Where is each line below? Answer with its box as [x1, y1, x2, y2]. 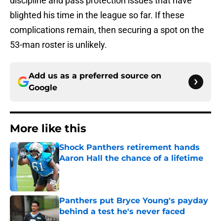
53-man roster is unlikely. [10, 39, 107, 50]
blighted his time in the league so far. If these [10, 10, 184, 21]
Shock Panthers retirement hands [59, 143, 200, 152]
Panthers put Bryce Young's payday [59, 196, 208, 206]
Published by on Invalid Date [59, 164, 145, 172]
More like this [10, 122, 86, 136]
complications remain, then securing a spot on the [10, 25, 204, 36]
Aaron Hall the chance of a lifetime [59, 153, 203, 163]
